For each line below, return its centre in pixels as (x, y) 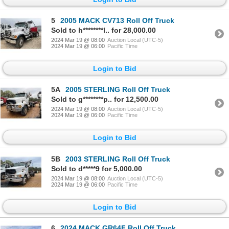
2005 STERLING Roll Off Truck (118, 90)
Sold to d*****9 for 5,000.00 (97, 168)
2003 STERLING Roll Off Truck (118, 159)
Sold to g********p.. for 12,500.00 (105, 99)
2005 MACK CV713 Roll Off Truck (117, 20)
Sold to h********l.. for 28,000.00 (104, 30)
